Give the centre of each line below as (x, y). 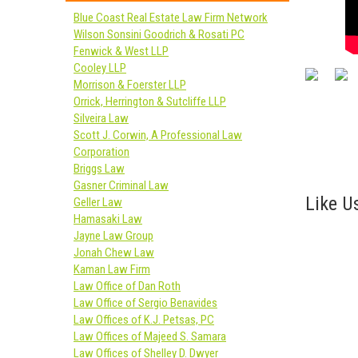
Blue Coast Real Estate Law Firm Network (171, 18)
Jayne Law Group (113, 236)
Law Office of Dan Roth (127, 286)
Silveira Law (101, 118)
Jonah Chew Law (114, 253)
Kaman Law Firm (112, 269)
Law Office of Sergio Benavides (145, 303)
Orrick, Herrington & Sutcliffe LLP (150, 101)
